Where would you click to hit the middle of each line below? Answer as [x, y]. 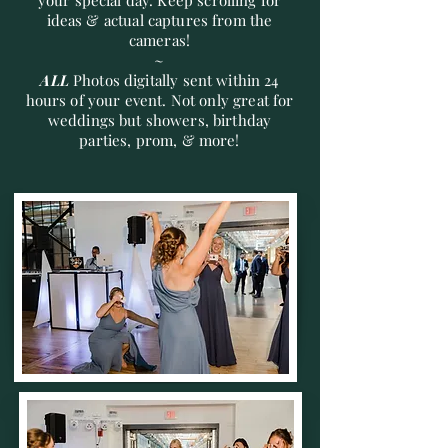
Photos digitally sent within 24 [175, 80]
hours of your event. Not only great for [159, 100]
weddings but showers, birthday [159, 120]
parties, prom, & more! [159, 140]
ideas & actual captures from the [159, 20]
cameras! [159, 40]
